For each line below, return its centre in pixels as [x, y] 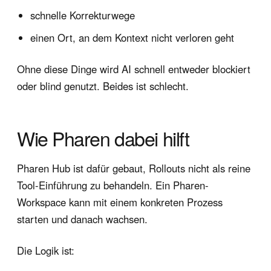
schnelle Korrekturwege [83, 15]
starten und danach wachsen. [82, 219]
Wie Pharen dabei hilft [103, 138]
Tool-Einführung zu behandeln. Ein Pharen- [113, 185]
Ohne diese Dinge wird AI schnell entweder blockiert [134, 69]
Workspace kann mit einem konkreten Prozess [120, 202]
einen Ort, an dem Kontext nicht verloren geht [132, 37]
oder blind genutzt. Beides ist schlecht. [103, 86]
